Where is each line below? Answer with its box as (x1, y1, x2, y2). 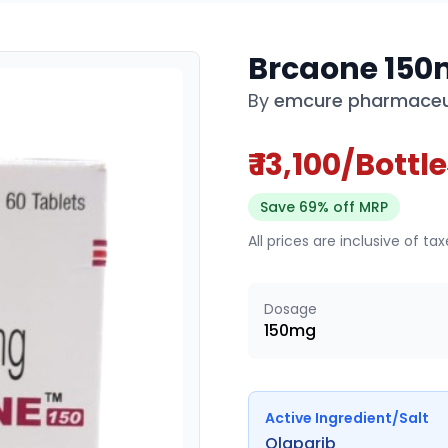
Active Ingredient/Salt (265, 408, 429, 428)
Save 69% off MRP (260, 197, 388, 217)
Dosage (264, 299, 317, 319)
